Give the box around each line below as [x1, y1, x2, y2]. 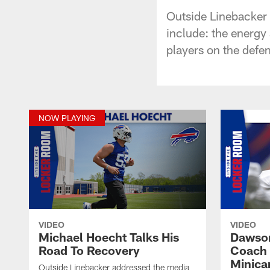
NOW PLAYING [39, 112, 95, 123]
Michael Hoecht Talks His [39, 229, 179, 244]
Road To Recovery [39, 242, 140, 257]
